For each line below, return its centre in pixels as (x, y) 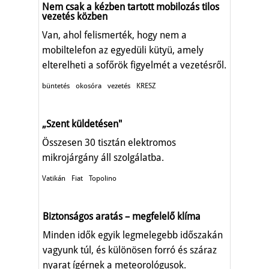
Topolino (103, 178)
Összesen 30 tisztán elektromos (109, 142)
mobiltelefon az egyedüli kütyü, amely (123, 50)
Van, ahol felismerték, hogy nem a (114, 35)
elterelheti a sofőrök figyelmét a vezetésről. (134, 65)
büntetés (56, 86)
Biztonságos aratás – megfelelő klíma (122, 216)
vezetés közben (75, 16)
